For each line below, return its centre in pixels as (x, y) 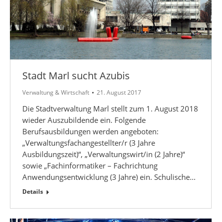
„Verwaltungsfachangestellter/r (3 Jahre (89, 142)
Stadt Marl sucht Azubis (76, 75)
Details (33, 191)
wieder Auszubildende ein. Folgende (84, 120)
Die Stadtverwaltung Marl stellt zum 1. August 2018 (110, 108)
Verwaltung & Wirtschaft (56, 92)
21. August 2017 (119, 92)
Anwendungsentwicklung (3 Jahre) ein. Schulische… (109, 177)
